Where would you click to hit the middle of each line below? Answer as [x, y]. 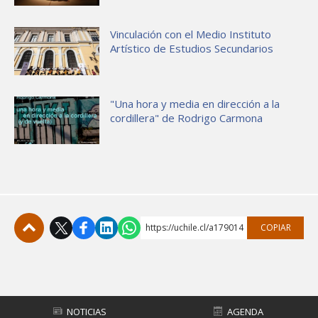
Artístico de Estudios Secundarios [192, 48]
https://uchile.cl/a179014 [194, 227]
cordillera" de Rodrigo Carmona [186, 117]
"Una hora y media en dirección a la [195, 103]
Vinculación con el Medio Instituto [191, 34]
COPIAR [275, 227]
